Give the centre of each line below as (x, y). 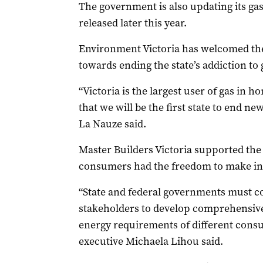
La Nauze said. (112, 124)
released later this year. (132, 23)
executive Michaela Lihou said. (151, 241)
